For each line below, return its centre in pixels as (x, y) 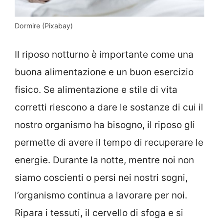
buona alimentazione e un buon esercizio (104, 72)
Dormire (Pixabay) (44, 25)
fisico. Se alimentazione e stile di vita (96, 90)
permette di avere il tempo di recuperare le (109, 143)
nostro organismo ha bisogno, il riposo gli (105, 125)
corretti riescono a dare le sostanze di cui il (109, 108)
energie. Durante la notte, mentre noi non (104, 160)
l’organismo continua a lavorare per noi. (101, 196)
